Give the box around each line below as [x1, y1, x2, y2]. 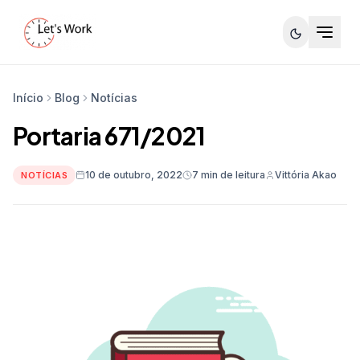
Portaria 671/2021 [13, 121, 206, 151]
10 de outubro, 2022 [85, 169, 183, 181]
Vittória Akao [275, 169, 337, 181]
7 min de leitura [192, 169, 266, 181]
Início [13, 91, 43, 104]
